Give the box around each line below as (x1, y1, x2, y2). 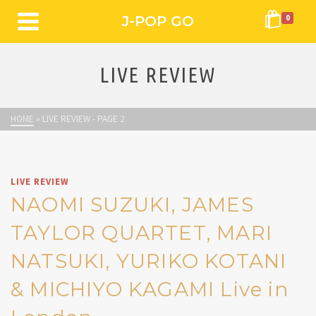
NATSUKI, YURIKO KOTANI (11, 249, 287, 273)
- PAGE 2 (90, 113, 124, 125)
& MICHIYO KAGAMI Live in (11, 277, 289, 301)
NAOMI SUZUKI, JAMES (11, 193, 254, 217)
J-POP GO (122, 13, 194, 30)
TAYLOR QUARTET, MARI (11, 221, 273, 245)
